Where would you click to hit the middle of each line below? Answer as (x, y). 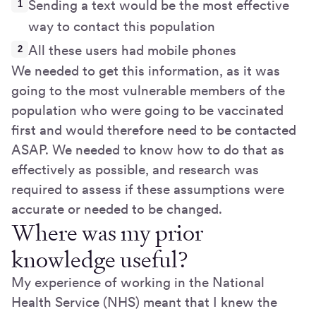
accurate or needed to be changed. (117, 209)
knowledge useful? (100, 259)
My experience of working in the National (138, 282)
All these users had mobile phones (132, 50)
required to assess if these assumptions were (148, 189)
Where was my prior (107, 232)
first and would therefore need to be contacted (154, 130)
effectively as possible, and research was (135, 169)
